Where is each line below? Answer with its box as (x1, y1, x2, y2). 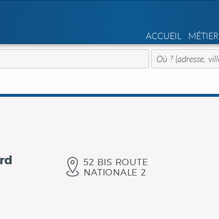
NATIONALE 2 (84, 167, 146, 177)
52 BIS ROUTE (84, 157, 149, 167)
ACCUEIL (146, 30, 181, 42)
